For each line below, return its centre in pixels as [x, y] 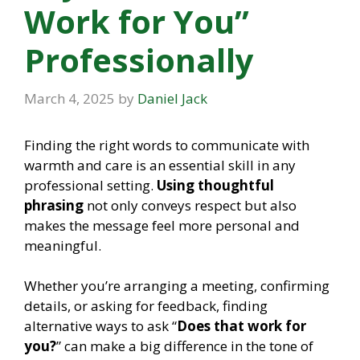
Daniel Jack [172, 98]
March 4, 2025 [70, 98]
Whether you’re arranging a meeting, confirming [177, 286]
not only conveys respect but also [190, 205]
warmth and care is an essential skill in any [160, 165]
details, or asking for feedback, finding [146, 306]
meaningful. [63, 245]
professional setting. [90, 185]
